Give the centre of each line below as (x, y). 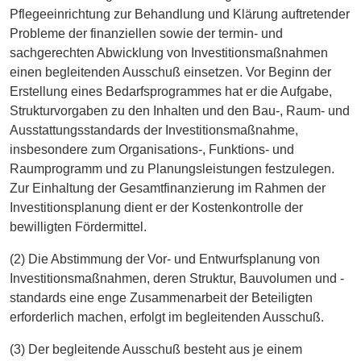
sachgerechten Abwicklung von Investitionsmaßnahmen (169, 52)
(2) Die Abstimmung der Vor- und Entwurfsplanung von (165, 259)
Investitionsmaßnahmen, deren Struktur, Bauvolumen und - (177, 278)
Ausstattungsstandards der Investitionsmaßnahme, (154, 130)
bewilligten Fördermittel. (78, 226)
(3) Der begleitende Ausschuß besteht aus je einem (156, 349)
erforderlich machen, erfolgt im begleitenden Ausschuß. (167, 317)
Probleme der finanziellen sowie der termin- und (146, 33)
